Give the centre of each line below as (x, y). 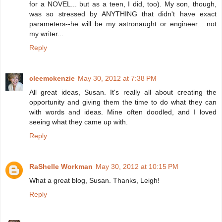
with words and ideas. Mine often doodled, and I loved (123, 112)
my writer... (46, 34)
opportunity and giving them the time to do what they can (123, 102)
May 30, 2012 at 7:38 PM (117, 79)
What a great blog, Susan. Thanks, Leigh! (94, 181)
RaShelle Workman (61, 167)
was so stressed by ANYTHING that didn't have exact (123, 14)
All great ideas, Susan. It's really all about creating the (123, 92)
